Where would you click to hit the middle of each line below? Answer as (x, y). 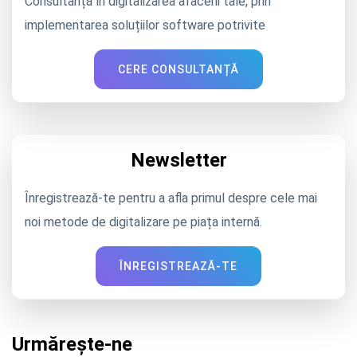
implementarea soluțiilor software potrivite (145, 25)
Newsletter (178, 160)
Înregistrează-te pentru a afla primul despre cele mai (171, 198)
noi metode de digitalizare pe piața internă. (143, 222)
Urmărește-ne (72, 344)
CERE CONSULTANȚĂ (178, 69)
